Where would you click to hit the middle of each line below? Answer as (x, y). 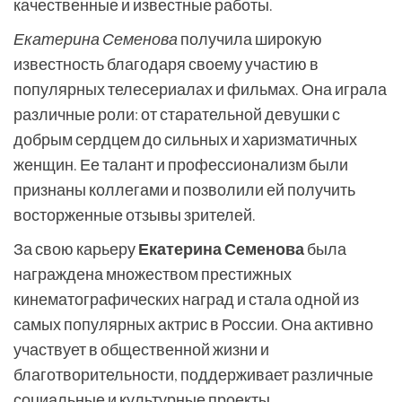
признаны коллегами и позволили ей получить (184, 189)
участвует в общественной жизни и (141, 349)
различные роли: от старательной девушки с (177, 114)
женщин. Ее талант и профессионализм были (181, 164)
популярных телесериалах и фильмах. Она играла (200, 89)
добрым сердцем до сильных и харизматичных (185, 139)
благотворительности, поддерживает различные (193, 374)
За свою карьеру (76, 249)
